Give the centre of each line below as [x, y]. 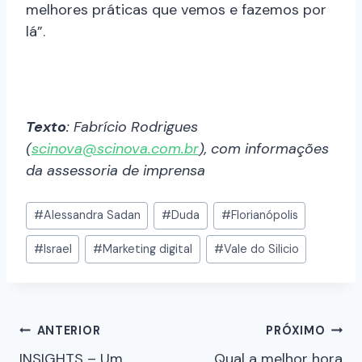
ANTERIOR [69, 330]
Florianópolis [264, 215]
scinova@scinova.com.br [115, 148]
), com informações [264, 148]
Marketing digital [148, 249]
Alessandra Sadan [92, 215]
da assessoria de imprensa [116, 170]
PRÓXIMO [296, 330]
